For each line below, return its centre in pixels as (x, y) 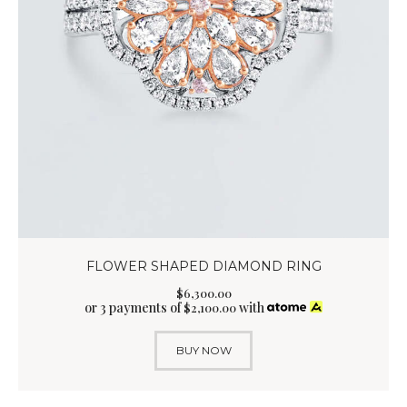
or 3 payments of (134, 307)
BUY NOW (203, 350)
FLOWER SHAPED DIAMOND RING (203, 267)
